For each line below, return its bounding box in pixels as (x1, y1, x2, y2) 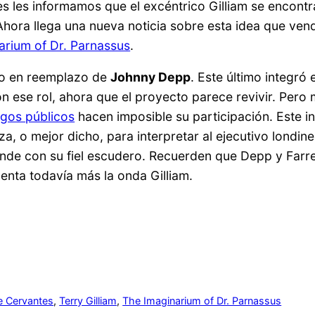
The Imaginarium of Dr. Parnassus (122, 295, 282, 307)
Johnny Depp (110, 70, 191, 85)
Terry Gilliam (59, 295, 117, 307)
